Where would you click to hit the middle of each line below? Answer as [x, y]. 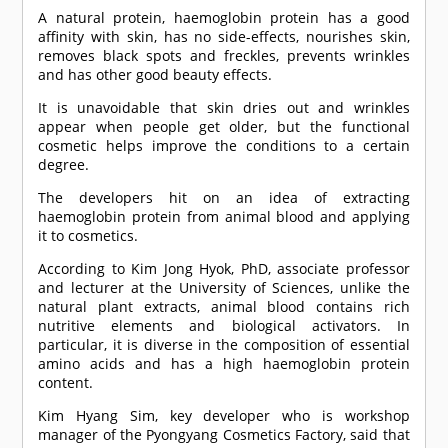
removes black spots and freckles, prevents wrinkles [224, 56]
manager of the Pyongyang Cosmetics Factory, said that [224, 435]
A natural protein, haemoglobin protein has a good [224, 18]
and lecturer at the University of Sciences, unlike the [224, 288]
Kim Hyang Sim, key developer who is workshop [224, 416]
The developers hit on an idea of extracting [224, 198]
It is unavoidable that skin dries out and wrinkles [224, 108]
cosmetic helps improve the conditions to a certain [224, 146]
